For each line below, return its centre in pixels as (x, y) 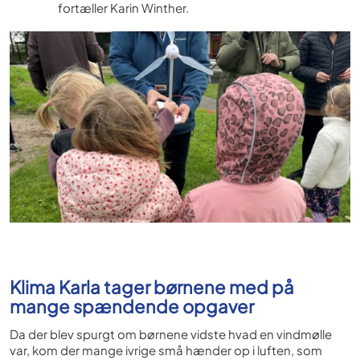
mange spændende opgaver (132, 306)
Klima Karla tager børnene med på (152, 286)
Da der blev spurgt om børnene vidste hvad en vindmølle (171, 333)
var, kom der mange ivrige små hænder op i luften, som (166, 350)
